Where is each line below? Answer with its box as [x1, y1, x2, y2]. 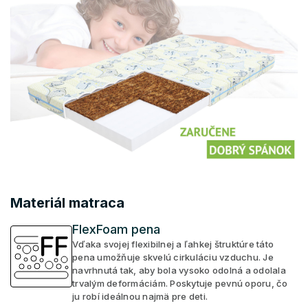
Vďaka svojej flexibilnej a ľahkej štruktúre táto [72, 238, 274, 250]
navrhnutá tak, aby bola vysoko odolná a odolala [72, 264, 286, 276]
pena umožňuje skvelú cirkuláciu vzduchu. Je [72, 251, 274, 263]
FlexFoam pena [72, 221, 160, 236]
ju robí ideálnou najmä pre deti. [72, 290, 208, 302]
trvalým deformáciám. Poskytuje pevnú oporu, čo [72, 277, 288, 289]
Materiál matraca [10, 194, 124, 211]
